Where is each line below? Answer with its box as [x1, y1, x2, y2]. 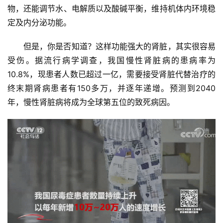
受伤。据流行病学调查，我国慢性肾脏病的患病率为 [7, 55, 216, 66]
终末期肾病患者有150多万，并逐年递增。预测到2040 [7, 83, 216, 94]
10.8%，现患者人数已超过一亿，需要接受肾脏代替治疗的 [7, 69, 216, 80]
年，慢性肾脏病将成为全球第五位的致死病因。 [7, 97, 175, 108]
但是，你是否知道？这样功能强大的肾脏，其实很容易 [23, 41, 216, 52]
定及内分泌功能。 [7, 17, 71, 28]
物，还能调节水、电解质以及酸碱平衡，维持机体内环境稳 [7, 3, 216, 14]
